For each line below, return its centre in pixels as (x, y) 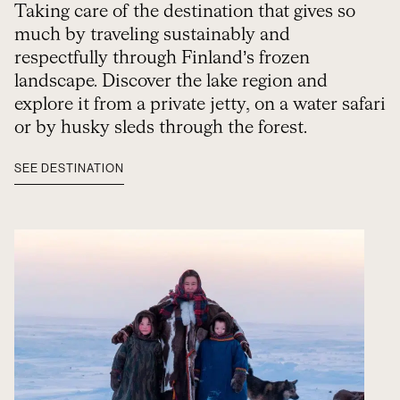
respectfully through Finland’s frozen (162, 58)
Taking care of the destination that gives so (185, 12)
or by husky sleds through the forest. (161, 128)
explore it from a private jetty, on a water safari (200, 104)
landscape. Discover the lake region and (171, 81)
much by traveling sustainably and (152, 35)
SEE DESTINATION (69, 168)
